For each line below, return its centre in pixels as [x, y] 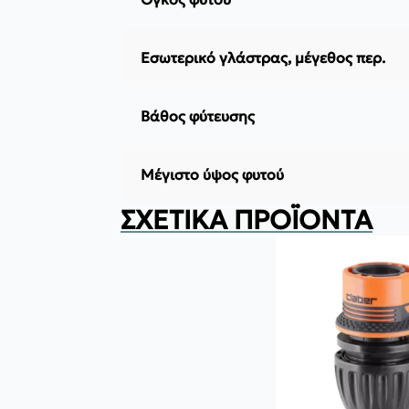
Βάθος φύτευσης [198, 116]
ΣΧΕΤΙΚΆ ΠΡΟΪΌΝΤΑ [246, 220]
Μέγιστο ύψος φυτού [212, 175]
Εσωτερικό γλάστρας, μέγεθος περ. [263, 58]
